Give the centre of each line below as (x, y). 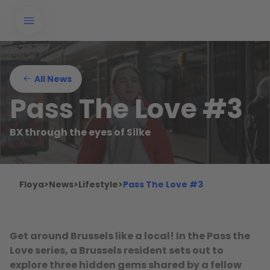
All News (53, 79)
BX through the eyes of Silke (81, 132)
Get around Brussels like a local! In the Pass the (130, 236)
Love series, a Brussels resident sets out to (117, 250)
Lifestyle (98, 184)
